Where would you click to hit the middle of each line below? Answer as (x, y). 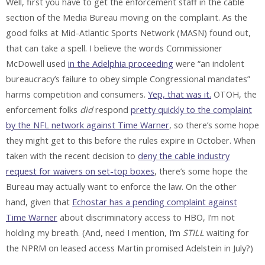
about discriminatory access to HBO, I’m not (146, 217)
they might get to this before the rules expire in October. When (131, 140)
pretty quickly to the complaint (191, 109)
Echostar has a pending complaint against (155, 202)
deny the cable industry (184, 156)
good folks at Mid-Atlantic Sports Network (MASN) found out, (128, 33)
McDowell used (37, 63)
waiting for (227, 232)
